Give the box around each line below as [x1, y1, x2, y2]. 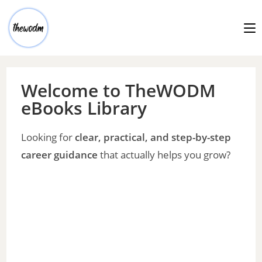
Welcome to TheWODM [21, 78, 216, 102]
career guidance [21, 148, 98, 161]
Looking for [21, 130, 75, 144]
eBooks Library [21, 96, 147, 120]
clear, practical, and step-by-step [75, 130, 232, 144]
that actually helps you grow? [98, 148, 231, 161]
